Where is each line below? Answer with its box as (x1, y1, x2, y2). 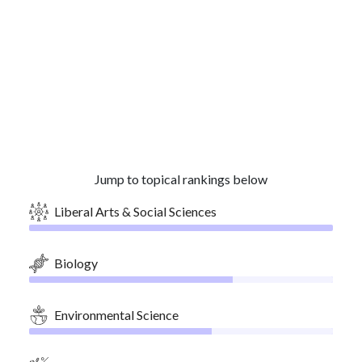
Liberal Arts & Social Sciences (54, 204, 217, 219)
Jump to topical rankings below (95, 171, 267, 187)
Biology (54, 255, 98, 271)
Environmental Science (54, 307, 179, 322)
